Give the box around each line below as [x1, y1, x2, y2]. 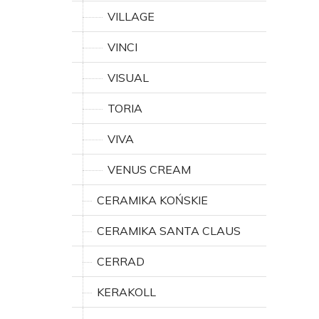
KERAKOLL [97, 285, 156, 299]
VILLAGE [108, 9, 155, 23]
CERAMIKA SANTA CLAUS [97, 224, 241, 238]
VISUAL [108, 70, 149, 85]
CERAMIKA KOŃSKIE [97, 193, 208, 207]
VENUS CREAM [108, 162, 191, 177]
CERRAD [97, 254, 145, 268]
